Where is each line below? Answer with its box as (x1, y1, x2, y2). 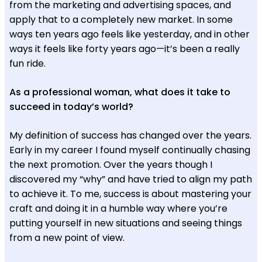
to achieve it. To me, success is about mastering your (9, 187, 251, 201)
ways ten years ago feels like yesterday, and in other (9, 27, 250, 41)
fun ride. (9, 56, 46, 70)
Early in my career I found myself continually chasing (9, 143, 250, 157)
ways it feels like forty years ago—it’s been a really (9, 42, 240, 56)
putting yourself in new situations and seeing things (9, 216, 242, 230)
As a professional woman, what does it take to (9, 85, 230, 99)
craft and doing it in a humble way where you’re (9, 201, 227, 215)
